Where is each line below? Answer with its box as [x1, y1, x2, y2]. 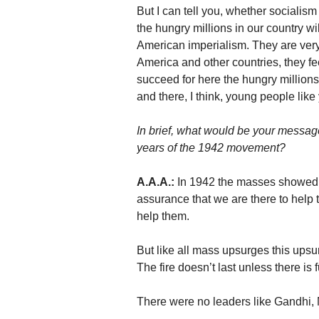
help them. [137, 210, 189, 223]
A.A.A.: [137, 176, 174, 189]
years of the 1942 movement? [137, 142, 286, 155]
